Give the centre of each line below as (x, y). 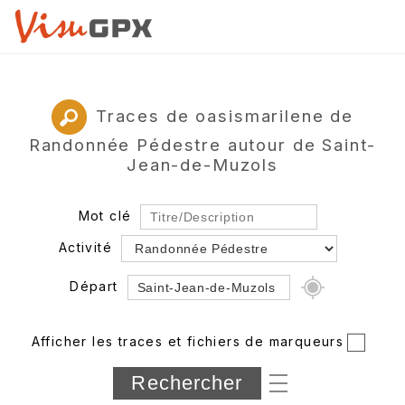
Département (83, 366)
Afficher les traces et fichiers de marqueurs (188, 341)
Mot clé (105, 215)
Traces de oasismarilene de (224, 115)
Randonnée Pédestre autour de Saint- (202, 144)
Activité (85, 247)
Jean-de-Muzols (202, 164)
